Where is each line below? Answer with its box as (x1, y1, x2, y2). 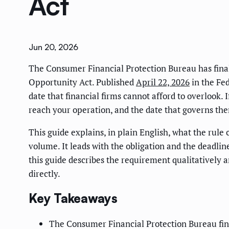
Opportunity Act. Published (29, 76, 136, 88)
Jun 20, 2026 (29, 42, 78, 53)
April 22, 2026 (136, 76, 190, 88)
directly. (29, 168, 60, 180)
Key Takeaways (29, 191, 118, 207)
